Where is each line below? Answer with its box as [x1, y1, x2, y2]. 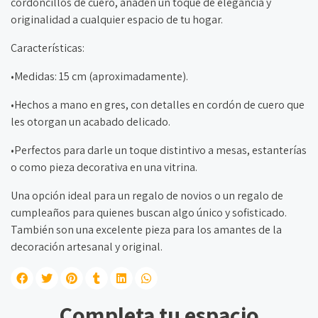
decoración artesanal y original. [11, 239, 163, 255]
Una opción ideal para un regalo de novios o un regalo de [11, 188, 283, 204]
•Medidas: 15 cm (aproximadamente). [11, 69, 188, 84]
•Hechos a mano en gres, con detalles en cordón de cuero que [11, 97, 305, 113]
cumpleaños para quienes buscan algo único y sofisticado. [11, 205, 287, 221]
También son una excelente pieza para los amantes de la [11, 222, 282, 238]
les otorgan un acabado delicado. [11, 114, 170, 130]
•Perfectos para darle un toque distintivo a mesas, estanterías [11, 143, 307, 158]
